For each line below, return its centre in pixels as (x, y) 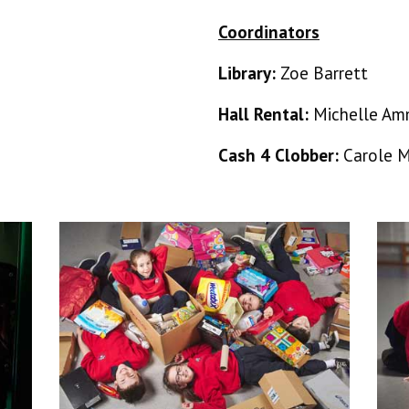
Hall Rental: (266, 114)
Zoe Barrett (324, 73)
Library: (249, 73)
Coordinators (269, 32)
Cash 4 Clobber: (281, 155)
